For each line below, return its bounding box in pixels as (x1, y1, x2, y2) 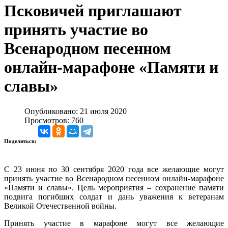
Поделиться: (4, 137, 38, 144)
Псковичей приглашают (4, 2, 182, 20)
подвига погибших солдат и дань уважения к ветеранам (4, 192, 224, 201)
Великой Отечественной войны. (4, 201, 117, 210)
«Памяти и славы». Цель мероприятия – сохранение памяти (4, 183, 224, 192)
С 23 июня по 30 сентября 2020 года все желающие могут (4, 164, 224, 174)
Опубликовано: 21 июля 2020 (24, 106, 127, 116)
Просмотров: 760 (24, 116, 83, 125)
